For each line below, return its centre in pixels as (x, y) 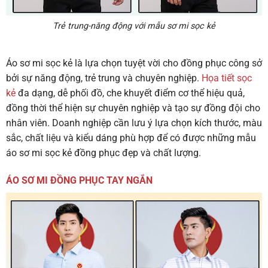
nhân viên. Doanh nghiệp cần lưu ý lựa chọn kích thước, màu (134, 123)
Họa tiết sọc (227, 78)
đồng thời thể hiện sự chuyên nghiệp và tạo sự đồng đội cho (133, 108)
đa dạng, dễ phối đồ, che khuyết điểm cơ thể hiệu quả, (130, 93)
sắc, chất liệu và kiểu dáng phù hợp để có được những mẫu (131, 138)
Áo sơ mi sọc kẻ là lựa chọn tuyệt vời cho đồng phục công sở (134, 63)
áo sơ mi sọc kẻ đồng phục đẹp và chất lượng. (103, 153)
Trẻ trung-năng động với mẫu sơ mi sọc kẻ (134, 26)
